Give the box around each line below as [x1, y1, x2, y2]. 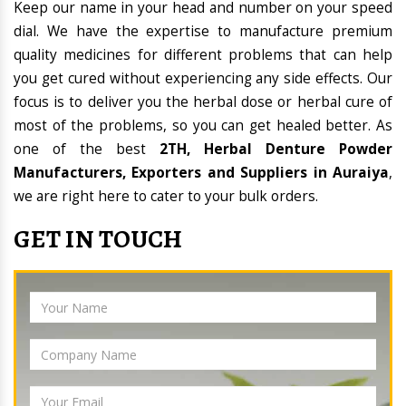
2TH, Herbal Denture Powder [159, 140, 392, 159]
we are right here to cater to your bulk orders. [14, 187, 318, 207]
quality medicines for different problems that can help [14, 45, 392, 65]
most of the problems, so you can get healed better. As [14, 116, 392, 136]
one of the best [14, 140, 159, 159]
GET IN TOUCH [14, 222, 183, 257]
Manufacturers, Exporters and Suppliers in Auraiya [14, 163, 389, 183]
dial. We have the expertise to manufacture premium [14, 22, 392, 42]
